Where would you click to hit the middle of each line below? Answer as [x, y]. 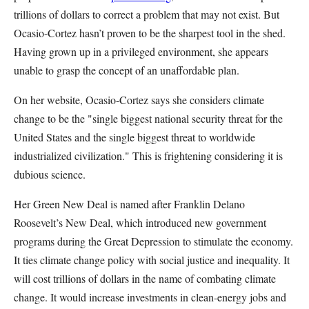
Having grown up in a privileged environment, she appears [141, 51]
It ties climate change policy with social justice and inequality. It [152, 260]
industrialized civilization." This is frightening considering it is [148, 156]
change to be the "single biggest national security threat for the [148, 118]
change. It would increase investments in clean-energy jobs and [150, 297]
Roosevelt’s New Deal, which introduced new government [140, 222]
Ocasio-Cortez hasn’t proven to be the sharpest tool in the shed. [150, 33]
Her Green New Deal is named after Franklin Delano [129, 204]
